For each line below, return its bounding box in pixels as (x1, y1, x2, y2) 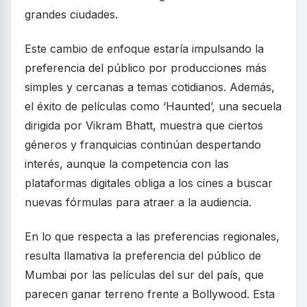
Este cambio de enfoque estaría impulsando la (25, 42, 264, 56)
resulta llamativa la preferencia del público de (25, 249, 261, 262)
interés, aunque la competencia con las (25, 157, 229, 171)
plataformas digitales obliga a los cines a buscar (25, 176, 273, 190)
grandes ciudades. (25, 8, 118, 21)
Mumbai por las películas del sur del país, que (25, 268, 264, 282)
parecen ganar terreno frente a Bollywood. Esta (25, 287, 275, 301)
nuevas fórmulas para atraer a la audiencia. (25, 195, 251, 209)
